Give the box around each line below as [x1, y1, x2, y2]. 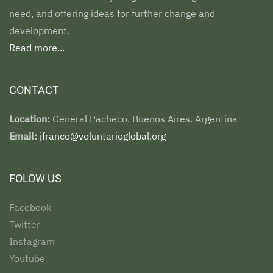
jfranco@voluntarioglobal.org [40, 130, 166, 142]
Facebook [9, 201, 51, 213]
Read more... [9, 41, 65, 54]
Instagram [9, 235, 55, 247]
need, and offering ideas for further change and [9, 7, 215, 19]
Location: [9, 113, 50, 125]
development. [9, 24, 69, 37]
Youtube [9, 252, 45, 264]
